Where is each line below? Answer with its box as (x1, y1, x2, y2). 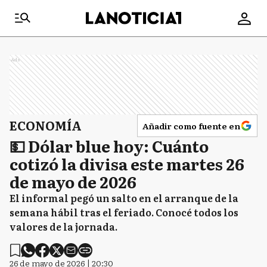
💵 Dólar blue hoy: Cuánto (10, 134, 209, 157)
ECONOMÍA (10, 116, 82, 134)
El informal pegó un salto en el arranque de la (10, 191, 238, 205)
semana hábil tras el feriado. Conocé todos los (10, 205, 238, 219)
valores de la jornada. (10, 219, 117, 234)
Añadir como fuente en (142, 120, 240, 132)
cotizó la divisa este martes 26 (10, 152, 244, 175)
